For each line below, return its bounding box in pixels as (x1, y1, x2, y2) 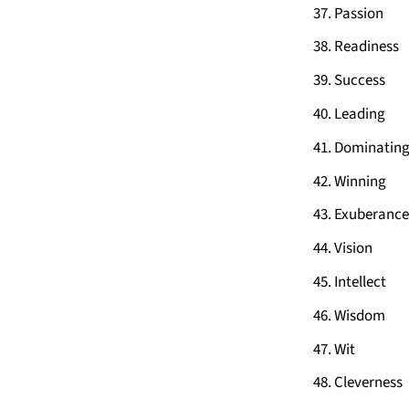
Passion (334, 2, 383, 25)
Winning (334, 170, 386, 193)
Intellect (334, 271, 386, 294)
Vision (334, 237, 372, 260)
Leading (334, 103, 385, 126)
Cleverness (334, 372, 403, 394)
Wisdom (334, 304, 385, 327)
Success (334, 69, 385, 92)
